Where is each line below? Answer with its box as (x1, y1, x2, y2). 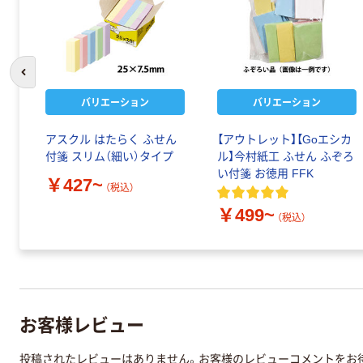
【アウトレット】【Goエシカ (217, 133, 352, 147)
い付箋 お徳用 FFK (217, 167, 314, 181)
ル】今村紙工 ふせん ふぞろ (217, 150, 354, 164)
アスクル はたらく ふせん (45, 133, 177, 147)
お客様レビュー (19, 310, 144, 336)
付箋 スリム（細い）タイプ (45, 150, 173, 164)
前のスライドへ (22, 74, 96, 87)
